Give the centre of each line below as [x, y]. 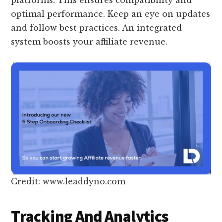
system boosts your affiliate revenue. [89, 41]
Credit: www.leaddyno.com [68, 182]
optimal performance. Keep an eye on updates [111, 14]
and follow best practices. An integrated [97, 28]
